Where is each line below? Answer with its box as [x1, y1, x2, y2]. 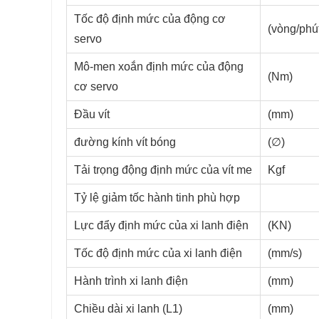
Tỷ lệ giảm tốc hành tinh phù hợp [74, 192, 240, 204]
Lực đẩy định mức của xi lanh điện [74, 219, 249, 232]
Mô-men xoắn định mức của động [74, 61, 244, 73]
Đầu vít [74, 108, 110, 121]
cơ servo [74, 80, 118, 93]
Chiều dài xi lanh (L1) [74, 303, 182, 315]
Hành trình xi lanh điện [74, 275, 188, 288]
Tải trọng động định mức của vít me [74, 164, 252, 177]
